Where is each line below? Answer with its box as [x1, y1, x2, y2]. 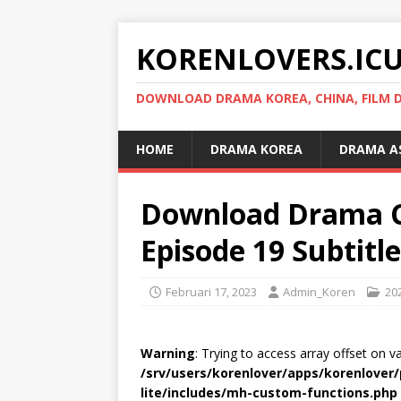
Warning [141, 345, 195, 362]
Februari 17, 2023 [166, 284, 257, 300]
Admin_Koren [283, 284, 355, 300]
